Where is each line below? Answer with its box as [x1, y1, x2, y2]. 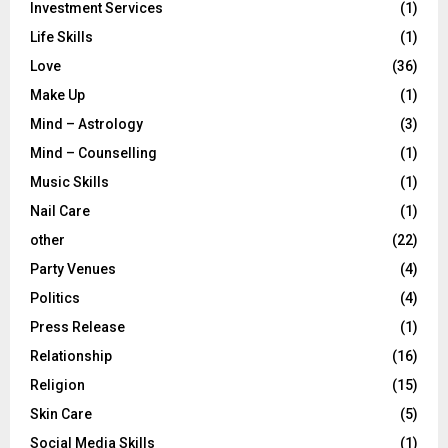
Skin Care [30, 405, 92, 422]
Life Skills [30, 28, 93, 45]
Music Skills [30, 173, 109, 190]
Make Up [30, 86, 85, 103]
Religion [30, 376, 85, 393]
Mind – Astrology [30, 115, 143, 132]
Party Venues [30, 260, 116, 277]
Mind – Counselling [30, 144, 157, 161]
